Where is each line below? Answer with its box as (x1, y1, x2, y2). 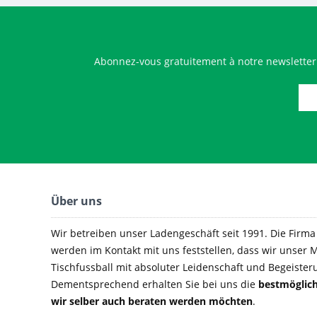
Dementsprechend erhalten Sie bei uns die (51, 277, 258, 291)
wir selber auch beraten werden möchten (51, 294, 253, 308)
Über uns (51, 193, 102, 209)
